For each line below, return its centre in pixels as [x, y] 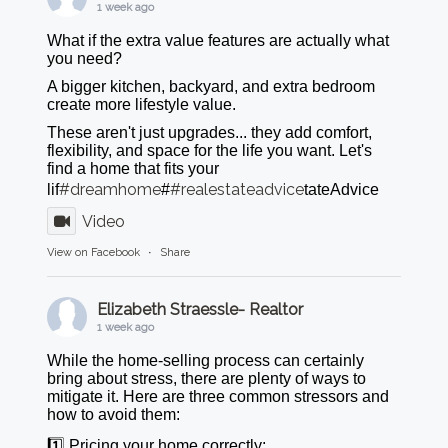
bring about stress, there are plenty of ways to [207, 378]
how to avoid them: [114, 414]
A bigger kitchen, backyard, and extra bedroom [211, 86]
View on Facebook [94, 252]
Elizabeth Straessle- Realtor [200, 309]
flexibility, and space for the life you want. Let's [210, 150]
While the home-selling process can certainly [206, 360]
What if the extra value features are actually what [218, 40]
